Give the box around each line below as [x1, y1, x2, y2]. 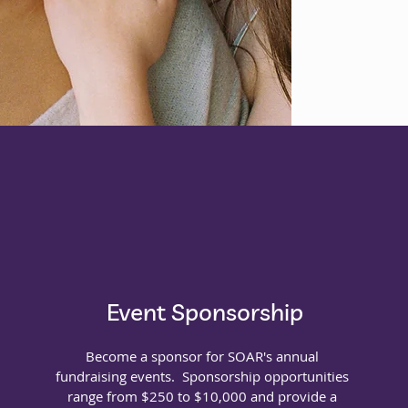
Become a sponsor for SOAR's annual [85, 347, 319, 365]
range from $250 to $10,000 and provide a [66, 387, 337, 405]
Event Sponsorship [106, 297, 303, 327]
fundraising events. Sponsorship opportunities [55, 367, 349, 385]
